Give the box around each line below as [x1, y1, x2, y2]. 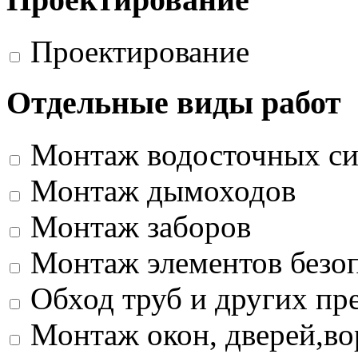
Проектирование [30, 34, 249, 69]
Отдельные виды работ [6, 85, 341, 121]
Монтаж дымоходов [30, 173, 296, 209]
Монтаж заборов [30, 209, 251, 245]
